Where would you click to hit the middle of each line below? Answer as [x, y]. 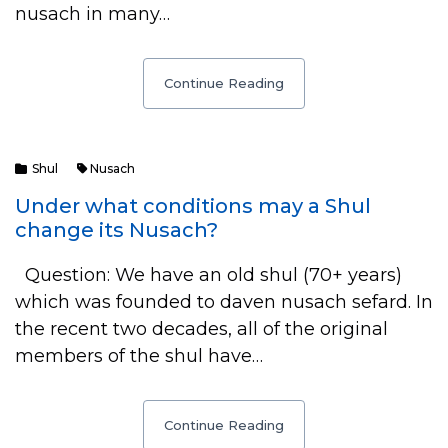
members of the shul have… [139, 356]
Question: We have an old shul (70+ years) [208, 275]
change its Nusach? [116, 230]
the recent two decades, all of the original [201, 329]
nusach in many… [92, 14]
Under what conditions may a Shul [193, 206]
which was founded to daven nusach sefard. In [224, 302]
